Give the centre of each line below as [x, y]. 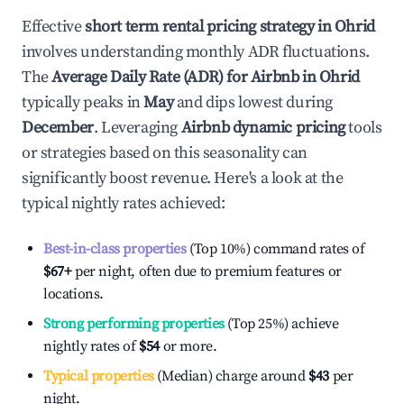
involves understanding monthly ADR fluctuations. [196, 52]
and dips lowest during [253, 102]
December [58, 128]
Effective [53, 27]
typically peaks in [81, 102]
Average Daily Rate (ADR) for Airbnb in [185, 77]
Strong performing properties [134, 324]
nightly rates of [92, 346]
